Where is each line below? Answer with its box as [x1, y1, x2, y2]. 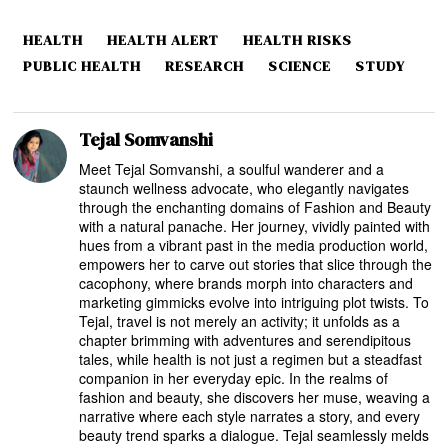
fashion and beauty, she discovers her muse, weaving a [79, 387, 431, 408]
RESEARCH [165, 56, 245, 77]
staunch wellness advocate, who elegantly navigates [79, 178, 410, 199]
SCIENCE [268, 56, 332, 77]
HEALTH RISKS [243, 30, 353, 51]
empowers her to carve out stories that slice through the [79, 254, 433, 275]
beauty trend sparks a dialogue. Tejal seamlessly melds [79, 425, 430, 446]
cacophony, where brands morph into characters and [79, 273, 414, 294]
